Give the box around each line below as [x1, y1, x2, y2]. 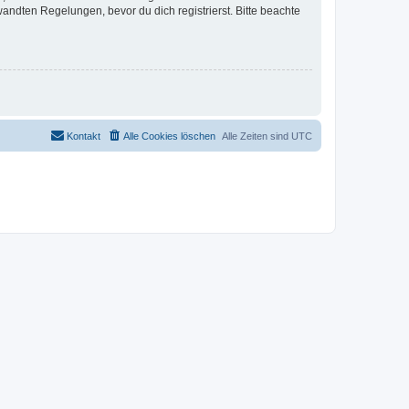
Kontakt [67, 131, 100, 142]
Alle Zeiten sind [222, 131, 291, 142]
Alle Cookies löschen [123, 131, 215, 142]
